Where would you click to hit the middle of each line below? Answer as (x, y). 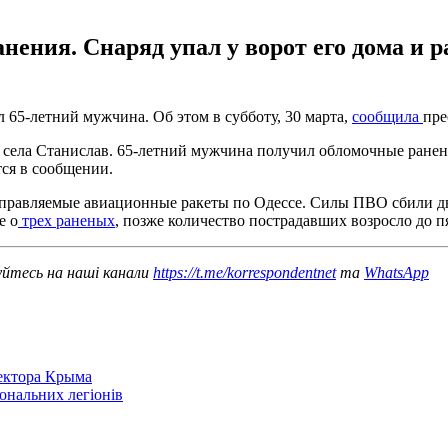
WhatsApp (396, 272)
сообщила (387, 116)
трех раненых (66, 220)
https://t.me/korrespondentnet (244, 272)
